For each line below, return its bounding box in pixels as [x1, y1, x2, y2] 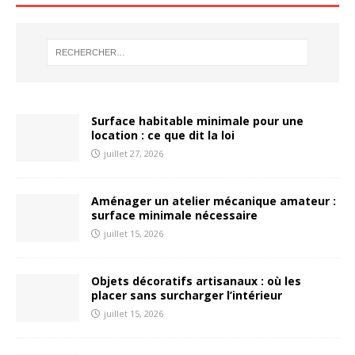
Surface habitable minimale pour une [91, 113, 303, 128]
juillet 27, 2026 [104, 147, 163, 159]
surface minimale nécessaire [91, 207, 258, 223]
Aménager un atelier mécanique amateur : [91, 193, 336, 208]
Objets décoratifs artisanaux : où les [91, 273, 301, 288]
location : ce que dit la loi [91, 127, 235, 143]
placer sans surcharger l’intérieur [91, 287, 282, 303]
